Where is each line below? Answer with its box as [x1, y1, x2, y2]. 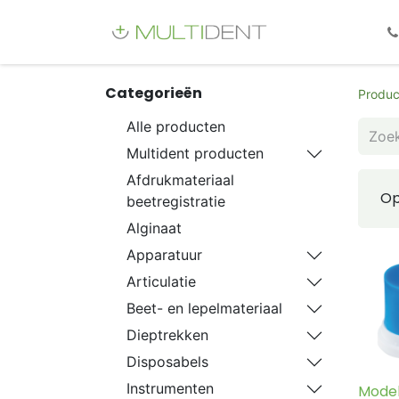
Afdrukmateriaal [126, 171, 234, 189]
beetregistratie [126, 192, 225, 210]
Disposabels [126, 353, 208, 370]
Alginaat [126, 219, 182, 237]
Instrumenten [126, 379, 214, 397]
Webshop [303, 22, 368, 41]
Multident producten [126, 144, 264, 162]
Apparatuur [126, 246, 202, 264]
